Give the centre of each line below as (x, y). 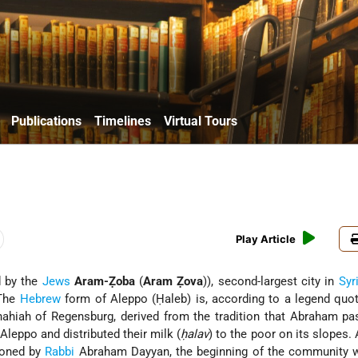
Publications (46, 121)
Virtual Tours (201, 121)
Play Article (266, 239)
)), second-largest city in (271, 282)
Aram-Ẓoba (104, 282)
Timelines (123, 121)
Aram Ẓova (173, 282)
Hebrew (40, 299)
